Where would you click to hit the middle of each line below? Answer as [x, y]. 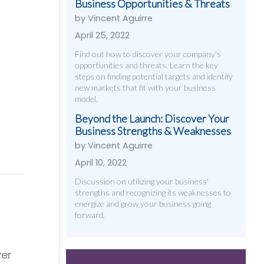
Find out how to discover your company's [148, 54]
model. [86, 99]
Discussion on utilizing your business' [142, 181]
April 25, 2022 [102, 35]
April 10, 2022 [101, 163]
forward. [90, 215]
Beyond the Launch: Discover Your [152, 118]
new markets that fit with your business [145, 88]
